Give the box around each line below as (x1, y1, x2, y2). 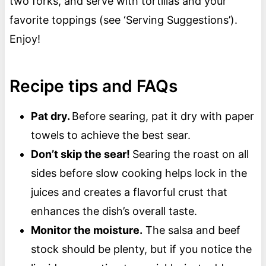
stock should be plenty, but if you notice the (30, 243, 252, 256)
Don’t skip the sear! (30, 148, 132, 161)
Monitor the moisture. (30, 224, 142, 237)
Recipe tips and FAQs (9, 76, 178, 97)
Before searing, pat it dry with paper (71, 110, 254, 123)
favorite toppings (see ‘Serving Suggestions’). (9, 14, 237, 27)
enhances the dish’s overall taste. (30, 205, 200, 218)
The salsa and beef (142, 224, 240, 237)
